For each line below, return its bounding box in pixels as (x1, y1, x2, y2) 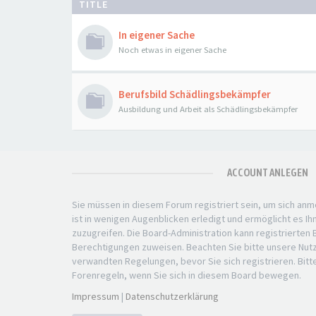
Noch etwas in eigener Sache (119, 44, 226, 55)
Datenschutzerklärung (126, 290, 219, 303)
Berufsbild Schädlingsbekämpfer (119, 87, 271, 101)
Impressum (72, 290, 119, 303)
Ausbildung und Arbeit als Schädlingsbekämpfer (119, 104, 298, 114)
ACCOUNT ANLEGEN (227, 166, 308, 178)
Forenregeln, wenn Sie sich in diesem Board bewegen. (72, 269, 301, 281)
